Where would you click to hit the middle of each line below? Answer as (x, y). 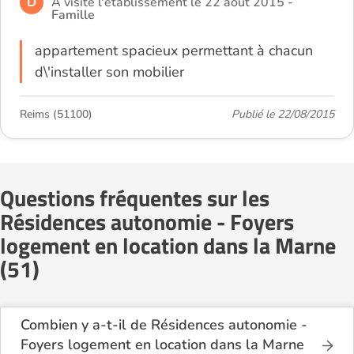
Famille (73, 15)
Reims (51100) (56, 114)
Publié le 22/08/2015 (283, 114)
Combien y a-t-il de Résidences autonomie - (164, 325)
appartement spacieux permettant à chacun (174, 51)
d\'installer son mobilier (109, 72)
